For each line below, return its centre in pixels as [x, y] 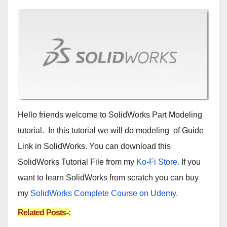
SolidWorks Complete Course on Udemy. [104, 194]
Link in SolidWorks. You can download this [94, 146]
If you [190, 162]
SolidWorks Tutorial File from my [77, 162]
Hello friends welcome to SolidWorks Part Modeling [110, 115]
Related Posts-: [44, 213]
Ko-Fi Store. [158, 162]
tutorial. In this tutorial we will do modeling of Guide [111, 131]
